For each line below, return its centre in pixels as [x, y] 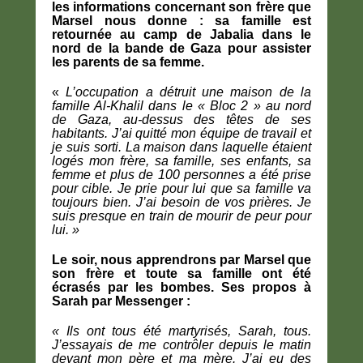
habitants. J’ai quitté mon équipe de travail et [181, 134]
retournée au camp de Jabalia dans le [181, 35]
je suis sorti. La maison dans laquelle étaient [181, 147]
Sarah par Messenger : [121, 301]
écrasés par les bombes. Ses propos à [181, 288]
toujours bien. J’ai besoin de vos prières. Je [181, 203]
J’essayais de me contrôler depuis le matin [181, 345]
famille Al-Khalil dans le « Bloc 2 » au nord [181, 106]
